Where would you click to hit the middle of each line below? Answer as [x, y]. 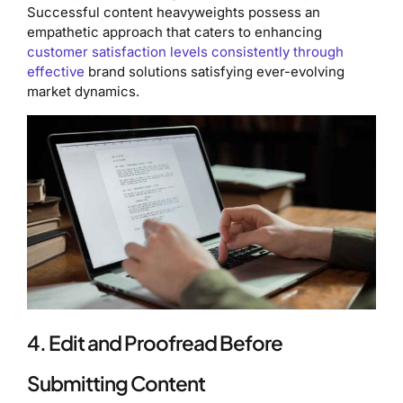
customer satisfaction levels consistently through [185, 52]
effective [56, 72]
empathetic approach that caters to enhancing [175, 32]
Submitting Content [116, 384]
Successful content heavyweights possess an [174, 13]
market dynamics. [83, 92]
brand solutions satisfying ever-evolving [215, 72]
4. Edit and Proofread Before [155, 343]
